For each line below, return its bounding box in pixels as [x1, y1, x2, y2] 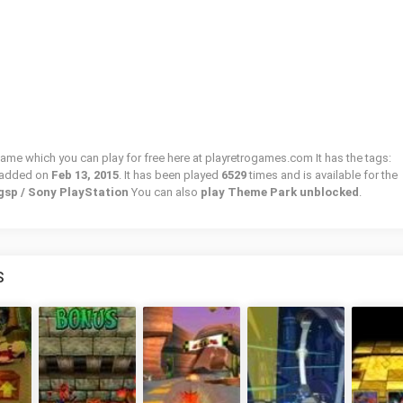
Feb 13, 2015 [51, 168, 119, 182]
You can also [129, 185, 201, 199]
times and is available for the [249, 168, 398, 182]
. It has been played [119, 168, 221, 182]
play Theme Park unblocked [201, 185, 359, 199]
